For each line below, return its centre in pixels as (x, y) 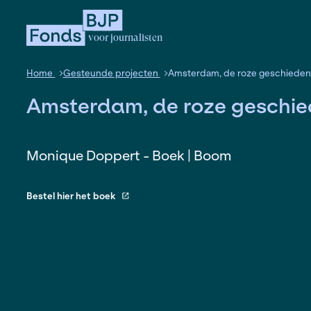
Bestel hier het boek (89, 245)
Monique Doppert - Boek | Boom (161, 194)
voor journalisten (157, 47)
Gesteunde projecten (140, 92)
